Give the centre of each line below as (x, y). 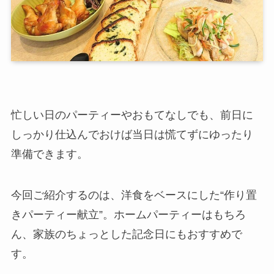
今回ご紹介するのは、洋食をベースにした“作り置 (134, 195)
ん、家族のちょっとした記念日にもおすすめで (126, 235)
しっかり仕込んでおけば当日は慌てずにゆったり (132, 134)
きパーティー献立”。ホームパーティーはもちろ (128, 215)
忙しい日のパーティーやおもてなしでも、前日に (132, 115)
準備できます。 (49, 154)
